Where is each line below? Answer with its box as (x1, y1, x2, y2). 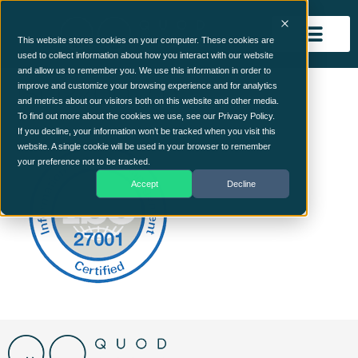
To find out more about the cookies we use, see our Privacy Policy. (18, 111, 275, 121)
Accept (130, 178, 158, 189)
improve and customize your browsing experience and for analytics (18, 81, 277, 90)
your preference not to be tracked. (18, 157, 150, 166)
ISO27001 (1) (16, 74, 178, 110)
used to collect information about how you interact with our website (18, 50, 273, 60)
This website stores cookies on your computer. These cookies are (18, 35, 274, 45)
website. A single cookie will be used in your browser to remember (18, 141, 271, 151)
